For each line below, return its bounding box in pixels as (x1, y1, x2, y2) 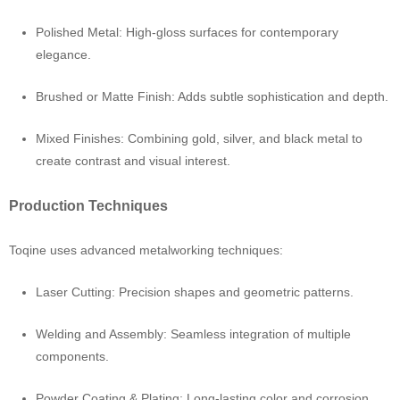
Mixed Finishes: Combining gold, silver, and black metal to (36, 131, 362, 146)
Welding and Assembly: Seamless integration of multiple (36, 327, 351, 341)
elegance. (36, 47, 91, 62)
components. (36, 349, 109, 363)
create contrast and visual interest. (36, 154, 230, 168)
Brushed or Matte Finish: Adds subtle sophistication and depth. (36, 89, 388, 104)
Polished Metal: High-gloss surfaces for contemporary (36, 25, 338, 39)
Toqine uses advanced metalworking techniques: (9, 243, 283, 257)
